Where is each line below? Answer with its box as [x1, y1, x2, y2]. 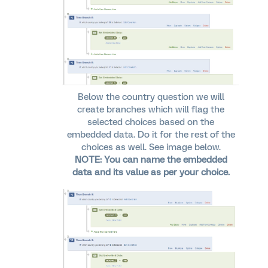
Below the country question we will [77, 91, 224, 102]
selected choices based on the [87, 116, 214, 127]
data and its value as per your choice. [72, 166, 230, 178]
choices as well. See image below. [81, 141, 221, 153]
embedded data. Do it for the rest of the [66, 129, 235, 140]
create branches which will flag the [77, 103, 224, 115]
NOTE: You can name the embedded [74, 154, 227, 165]
